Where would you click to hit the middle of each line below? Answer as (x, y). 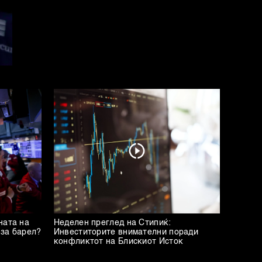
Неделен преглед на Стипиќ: (112, 223)
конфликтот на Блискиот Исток (118, 241)
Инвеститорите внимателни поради (126, 232)
